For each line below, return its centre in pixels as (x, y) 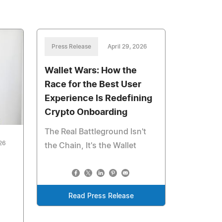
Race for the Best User (93, 85)
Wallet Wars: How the (91, 71)
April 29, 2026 (128, 47)
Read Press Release (101, 196)
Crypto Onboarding (86, 112)
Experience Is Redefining (99, 99)
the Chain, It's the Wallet (91, 146)
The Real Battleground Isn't (96, 132)
